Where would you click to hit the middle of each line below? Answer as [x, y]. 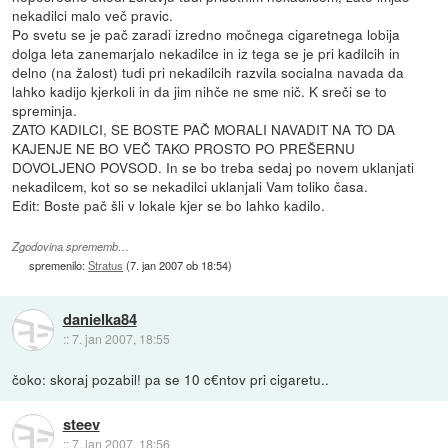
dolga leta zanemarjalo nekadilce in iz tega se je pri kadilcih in [206, 52]
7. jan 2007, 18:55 [120, 339]
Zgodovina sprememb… [71, 247]
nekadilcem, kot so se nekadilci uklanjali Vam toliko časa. [190, 185]
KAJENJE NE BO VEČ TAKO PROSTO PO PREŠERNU [184, 147]
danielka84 [99, 319]
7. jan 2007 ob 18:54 [179, 265]
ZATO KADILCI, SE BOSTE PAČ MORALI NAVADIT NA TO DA [204, 128]
